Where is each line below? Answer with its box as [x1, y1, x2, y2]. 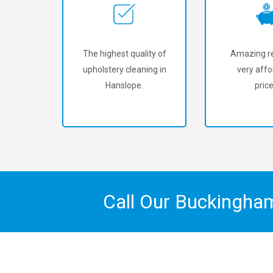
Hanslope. [105, 80, 143, 90]
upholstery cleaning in [82, 65, 166, 74]
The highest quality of [82, 49, 166, 58]
